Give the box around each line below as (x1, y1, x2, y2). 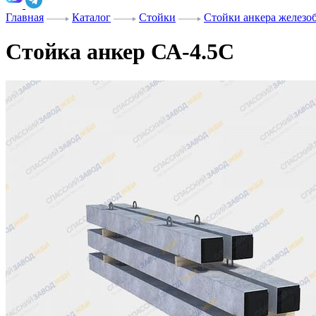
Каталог (72, 11, 111, 23)
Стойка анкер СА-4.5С (6, 39, 234, 65)
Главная (6, 11, 44, 23)
